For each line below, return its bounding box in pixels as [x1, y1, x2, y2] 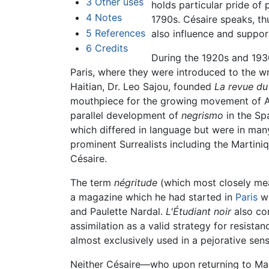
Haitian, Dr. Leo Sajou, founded [70, 80, 214, 93]
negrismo [181, 109, 223, 122]
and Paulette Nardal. [70, 205, 166, 218]
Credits [94, 42, 128, 55]
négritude [114, 177, 157, 189]
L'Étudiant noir [166, 205, 231, 218]
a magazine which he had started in [70, 191, 235, 204]
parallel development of [70, 109, 181, 122]
